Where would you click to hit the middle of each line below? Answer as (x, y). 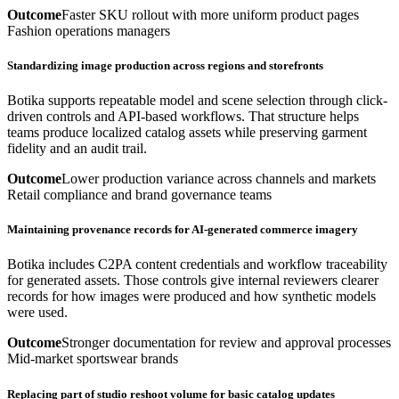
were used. (37, 313)
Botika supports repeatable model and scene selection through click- (197, 101)
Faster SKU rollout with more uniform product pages (210, 14)
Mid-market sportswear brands (93, 359)
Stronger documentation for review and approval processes (226, 343)
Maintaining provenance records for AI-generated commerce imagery (183, 230)
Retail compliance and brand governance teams (139, 195)
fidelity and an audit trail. (77, 149)
